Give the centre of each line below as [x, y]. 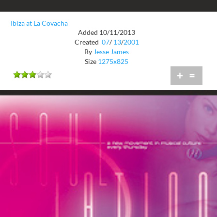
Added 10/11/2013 [107, 32]
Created [87, 42]
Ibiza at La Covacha [39, 23]
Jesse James [111, 52]
